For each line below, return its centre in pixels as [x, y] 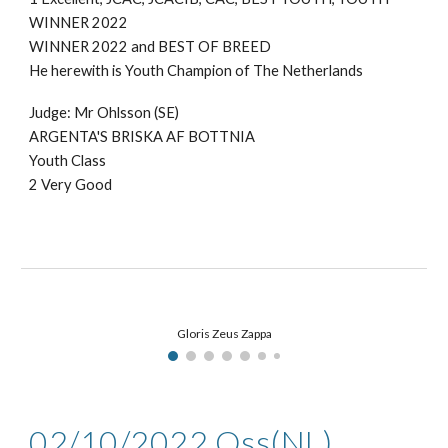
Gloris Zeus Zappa [224, 334]
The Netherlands [308, 71]
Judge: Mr [63, 113]
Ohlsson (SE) [138, 113]
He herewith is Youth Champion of [141, 71]
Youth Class [68, 161]
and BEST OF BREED [200, 47]
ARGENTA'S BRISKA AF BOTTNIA [142, 137]
